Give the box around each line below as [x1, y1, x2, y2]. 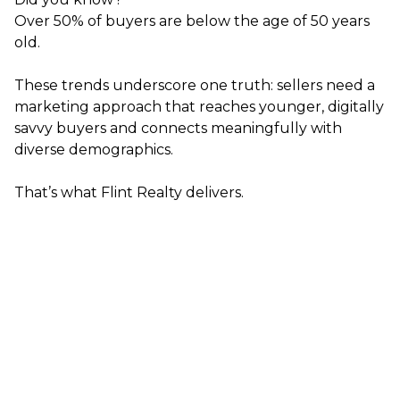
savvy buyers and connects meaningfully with [14, 120, 342, 137]
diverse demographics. [14, 141, 173, 158]
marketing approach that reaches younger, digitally [14, 98, 384, 115]
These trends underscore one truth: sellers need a [14, 77, 375, 94]
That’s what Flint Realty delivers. [14, 184, 244, 201]
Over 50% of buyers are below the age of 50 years [14, 12, 370, 29]
